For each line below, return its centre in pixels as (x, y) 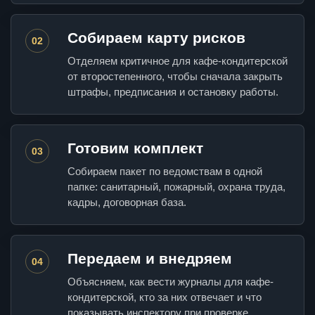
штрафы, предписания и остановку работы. (173, 92)
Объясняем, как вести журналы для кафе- (171, 282)
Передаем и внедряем (150, 259)
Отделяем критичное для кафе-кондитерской (178, 61)
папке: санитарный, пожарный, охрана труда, (176, 187)
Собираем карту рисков (156, 38)
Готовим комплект (135, 148)
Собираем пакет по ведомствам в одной (165, 172)
